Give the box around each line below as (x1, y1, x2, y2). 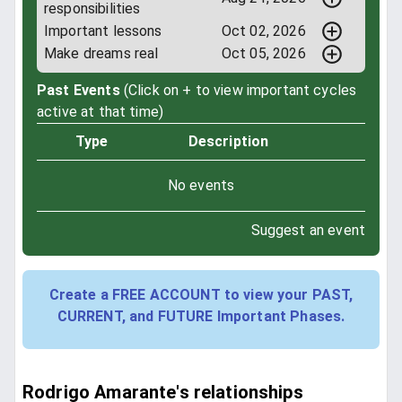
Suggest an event (250, 222, 365, 239)
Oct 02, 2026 (221, 22, 306, 39)
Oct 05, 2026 (221, 45, 306, 63)
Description (188, 133, 269, 151)
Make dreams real (44, 45, 159, 63)
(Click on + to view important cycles (123, 82, 357, 100)
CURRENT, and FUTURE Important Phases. (57, 308, 345, 325)
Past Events (37, 82, 120, 100)
